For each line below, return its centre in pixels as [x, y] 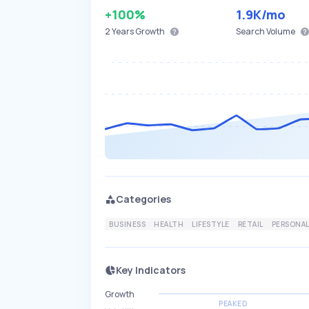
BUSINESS [127, 224]
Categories [143, 199]
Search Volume [266, 31]
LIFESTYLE [211, 224]
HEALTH [169, 224]
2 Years [119, 31]
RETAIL [250, 224]
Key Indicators [151, 270]
